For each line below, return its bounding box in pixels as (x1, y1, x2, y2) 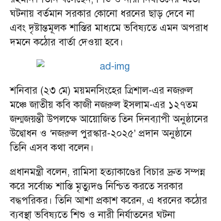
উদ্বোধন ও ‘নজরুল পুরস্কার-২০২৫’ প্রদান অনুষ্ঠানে (10, 127, 192, 140)
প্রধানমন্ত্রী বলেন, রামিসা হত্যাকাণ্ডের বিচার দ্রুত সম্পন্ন (10, 166, 205, 178)
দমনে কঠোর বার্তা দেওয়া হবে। (10, 36, 123, 48)
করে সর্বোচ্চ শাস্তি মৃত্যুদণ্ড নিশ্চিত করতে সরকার (10, 180, 183, 192)
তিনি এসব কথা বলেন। (10, 142, 94, 154)
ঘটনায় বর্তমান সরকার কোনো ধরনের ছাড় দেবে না (10, 7, 194, 20)
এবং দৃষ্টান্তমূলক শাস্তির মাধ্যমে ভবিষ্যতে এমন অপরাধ (10, 22, 208, 34)
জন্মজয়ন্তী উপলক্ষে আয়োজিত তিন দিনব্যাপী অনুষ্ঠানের (10, 113, 208, 125)
